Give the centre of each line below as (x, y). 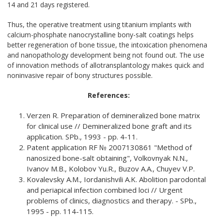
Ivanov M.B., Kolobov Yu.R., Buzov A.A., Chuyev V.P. (111, 169)
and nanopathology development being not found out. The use (106, 55)
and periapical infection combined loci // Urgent (105, 190)
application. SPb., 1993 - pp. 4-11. (82, 137)
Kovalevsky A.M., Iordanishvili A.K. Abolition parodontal (116, 179)
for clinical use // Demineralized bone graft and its (109, 126)
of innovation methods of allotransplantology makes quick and (106, 65)
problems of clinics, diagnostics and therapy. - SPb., (112, 201)
